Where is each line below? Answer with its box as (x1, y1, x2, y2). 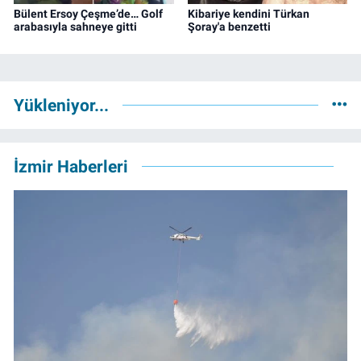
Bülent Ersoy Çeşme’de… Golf (14, 7, 163, 21)
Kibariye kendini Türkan (187, 7, 309, 21)
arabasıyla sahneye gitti (14, 20, 137, 34)
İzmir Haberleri (14, 156, 128, 176)
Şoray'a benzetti (187, 20, 271, 34)
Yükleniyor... (14, 94, 109, 115)
